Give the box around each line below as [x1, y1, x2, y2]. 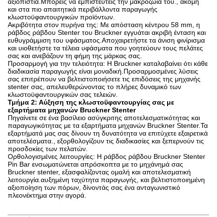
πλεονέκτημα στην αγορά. [8, 191, 86, 200]
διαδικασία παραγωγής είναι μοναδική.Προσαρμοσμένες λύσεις [8, 67, 198, 76]
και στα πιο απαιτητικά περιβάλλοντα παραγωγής [8, 5, 157, 14]
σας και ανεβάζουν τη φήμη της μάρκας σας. [8, 52, 142, 60]
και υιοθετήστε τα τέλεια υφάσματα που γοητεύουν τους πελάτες [8, 44, 203, 52]
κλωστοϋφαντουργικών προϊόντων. [8, 13, 115, 21]
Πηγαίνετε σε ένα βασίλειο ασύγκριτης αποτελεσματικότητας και [8, 114, 200, 122]
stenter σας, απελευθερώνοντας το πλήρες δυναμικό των [8, 83, 181, 91]
